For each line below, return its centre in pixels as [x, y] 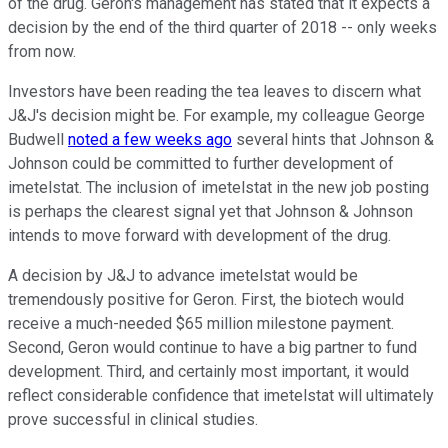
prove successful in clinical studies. [133, 420]
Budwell [38, 140]
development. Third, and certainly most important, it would [208, 372]
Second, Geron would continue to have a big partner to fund [212, 348]
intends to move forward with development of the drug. [201, 236]
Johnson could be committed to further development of [201, 164]
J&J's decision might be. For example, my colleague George [216, 116]
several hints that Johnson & [333, 140]
